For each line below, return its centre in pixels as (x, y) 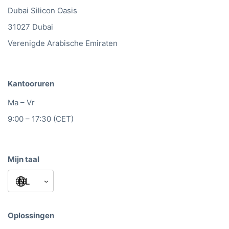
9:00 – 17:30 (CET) (41, 119)
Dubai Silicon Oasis (42, 11)
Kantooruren (31, 84)
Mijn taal (24, 159)
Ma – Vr (21, 102)
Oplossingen (31, 216)
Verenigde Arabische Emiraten (63, 43)
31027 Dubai (30, 27)
